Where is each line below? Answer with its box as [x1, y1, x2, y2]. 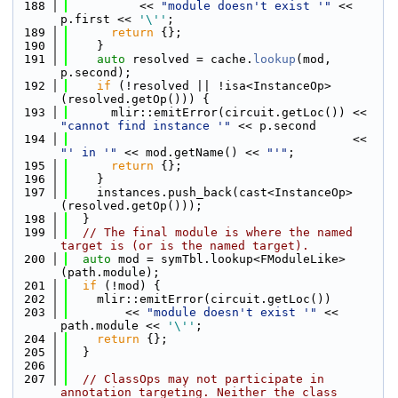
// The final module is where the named [83, 226, 353, 239]
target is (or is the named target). [60, 239, 309, 252]
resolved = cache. [125, 52, 253, 66]
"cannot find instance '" [60, 119, 231, 132]
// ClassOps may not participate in [83, 372, 324, 386]
